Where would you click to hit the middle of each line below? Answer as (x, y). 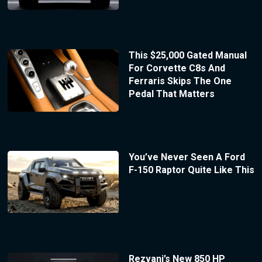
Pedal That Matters (171, 94)
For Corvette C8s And (177, 68)
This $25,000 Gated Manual (187, 55)
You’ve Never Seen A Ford (187, 157)
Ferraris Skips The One (180, 81)
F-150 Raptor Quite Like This (191, 170)
